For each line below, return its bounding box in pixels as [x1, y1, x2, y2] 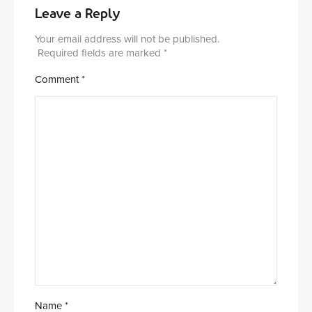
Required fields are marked [38, 47, 164, 59]
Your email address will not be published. [35, 33, 219, 45]
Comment [35, 73, 81, 86]
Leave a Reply [35, 6, 120, 21]
